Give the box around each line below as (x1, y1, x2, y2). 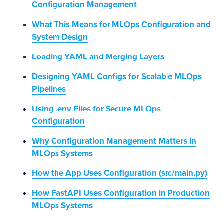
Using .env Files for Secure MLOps (32, 104, 161, 114)
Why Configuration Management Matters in (32, 136, 196, 146)
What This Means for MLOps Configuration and (32, 19, 211, 30)
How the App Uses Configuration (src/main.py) (32, 168, 207, 178)
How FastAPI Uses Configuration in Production (32, 188, 210, 198)
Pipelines (32, 84, 66, 94)
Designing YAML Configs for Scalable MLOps (32, 71, 202, 82)
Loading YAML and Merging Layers (32, 52, 164, 62)
